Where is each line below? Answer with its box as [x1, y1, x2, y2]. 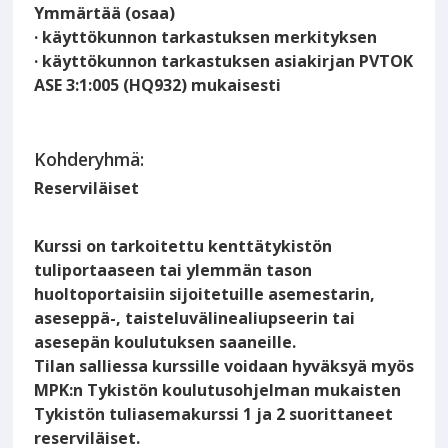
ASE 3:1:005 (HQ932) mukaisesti [34, 74, 282, 97]
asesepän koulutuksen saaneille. [34, 331, 297, 354]
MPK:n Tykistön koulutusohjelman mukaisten [34, 379, 402, 402]
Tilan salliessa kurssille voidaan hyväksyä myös [34, 355, 415, 378]
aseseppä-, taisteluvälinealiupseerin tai [34, 307, 356, 330]
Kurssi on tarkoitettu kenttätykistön [34, 235, 333, 258]
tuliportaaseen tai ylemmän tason [34, 259, 313, 282]
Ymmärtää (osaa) [34, 2, 176, 25]
